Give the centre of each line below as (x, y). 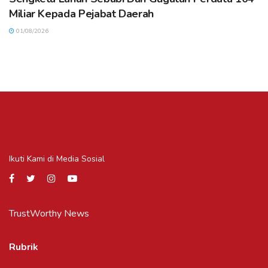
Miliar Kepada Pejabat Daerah (81, 13)
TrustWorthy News (49, 213)
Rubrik (24, 247)
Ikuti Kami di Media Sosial (57, 159)
